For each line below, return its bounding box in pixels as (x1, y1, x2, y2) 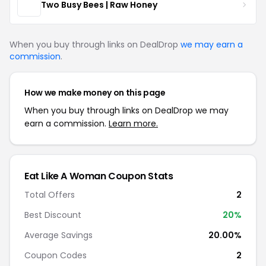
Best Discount (24, 209, 81, 221)
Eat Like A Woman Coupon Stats (24, 169, 173, 183)
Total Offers (24, 189, 75, 201)
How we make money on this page (24, 87, 166, 99)
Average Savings (24, 229, 93, 241)
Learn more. (109, 118, 158, 129)
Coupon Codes (24, 249, 87, 261)
